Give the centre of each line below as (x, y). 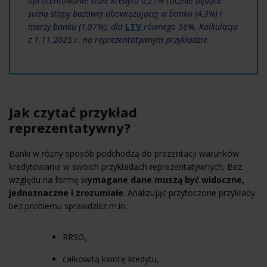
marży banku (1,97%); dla (77, 26)
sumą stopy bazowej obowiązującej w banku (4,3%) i (125, 13)
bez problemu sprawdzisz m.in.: (69, 206)
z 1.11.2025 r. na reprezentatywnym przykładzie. (119, 39)
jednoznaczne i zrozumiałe (66, 193)
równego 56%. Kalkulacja (190, 26)
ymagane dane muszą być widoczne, (166, 179)
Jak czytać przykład (73, 112)
